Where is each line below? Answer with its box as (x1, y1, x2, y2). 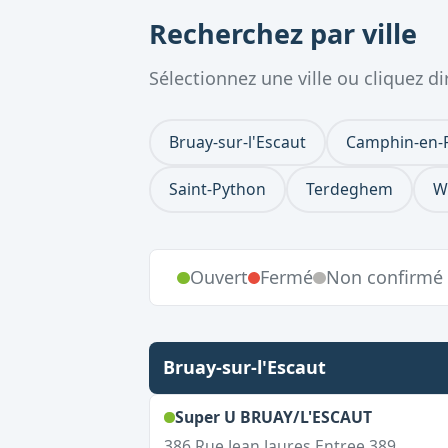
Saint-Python (169, 177, 266, 200)
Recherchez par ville (149, 15, 417, 52)
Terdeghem (306, 177, 393, 200)
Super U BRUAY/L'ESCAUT (174, 406, 372, 428)
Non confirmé (325, 265, 443, 289)
